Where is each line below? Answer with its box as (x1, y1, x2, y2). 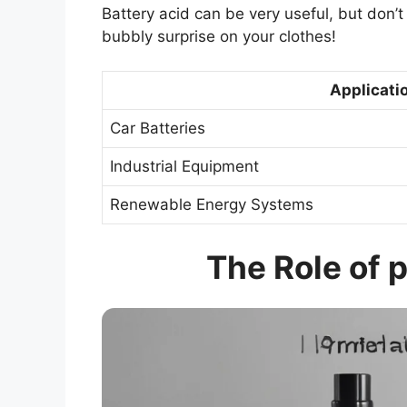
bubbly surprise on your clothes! (102, 26, 336, 45)
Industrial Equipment (110, 157, 259, 176)
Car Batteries (110, 119, 205, 138)
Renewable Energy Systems (110, 195, 313, 214)
